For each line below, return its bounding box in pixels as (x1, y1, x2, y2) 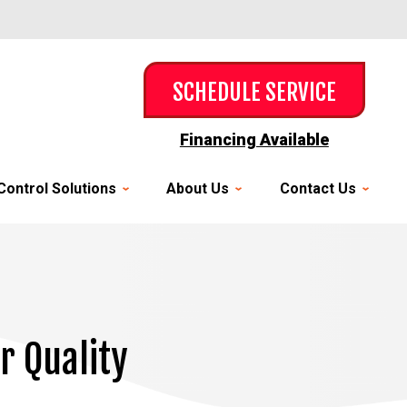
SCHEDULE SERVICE (172, 78, 336, 106)
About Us (166, 180, 230, 197)
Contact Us (279, 180, 356, 197)
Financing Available (179, 130, 329, 149)
